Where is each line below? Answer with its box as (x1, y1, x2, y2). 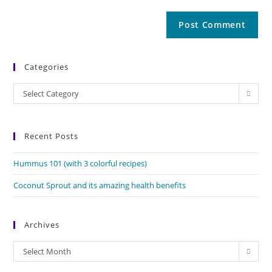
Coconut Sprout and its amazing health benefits (13, 179, 186, 191)
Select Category (23, 87, 80, 99)
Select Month (23, 245, 72, 257)
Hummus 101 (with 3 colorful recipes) (13, 157, 148, 169)
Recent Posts (24, 130, 79, 141)
